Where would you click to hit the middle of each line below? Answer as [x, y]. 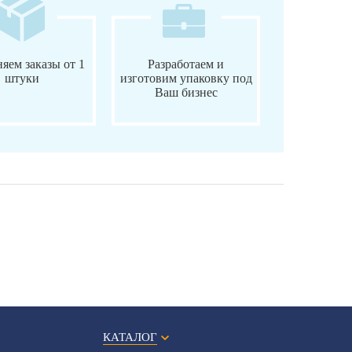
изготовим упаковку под [186, 79]
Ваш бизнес [186, 93]
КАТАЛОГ [130, 337]
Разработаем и [186, 64]
